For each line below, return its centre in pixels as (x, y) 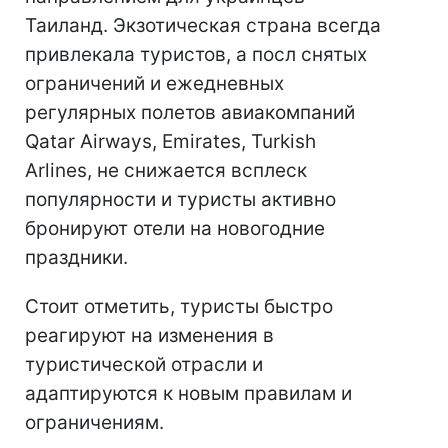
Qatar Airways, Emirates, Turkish (170, 141)
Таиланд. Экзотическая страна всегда (203, 25)
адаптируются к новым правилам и (188, 393)
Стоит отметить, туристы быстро (179, 306)
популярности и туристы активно (180, 199)
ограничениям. (94, 422)
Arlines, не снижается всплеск (166, 170)
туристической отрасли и (144, 364)
